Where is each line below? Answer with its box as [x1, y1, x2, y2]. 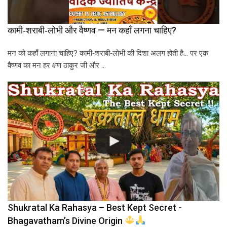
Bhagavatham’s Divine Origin [8, 215, 125, 226]
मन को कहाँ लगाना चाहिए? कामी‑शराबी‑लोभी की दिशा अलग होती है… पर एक [8, 49, 208, 58]
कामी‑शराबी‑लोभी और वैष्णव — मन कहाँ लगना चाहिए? [8, 25, 176, 36]
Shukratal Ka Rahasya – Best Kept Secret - [8, 202, 182, 213]
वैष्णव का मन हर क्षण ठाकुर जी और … [8, 61, 106, 70]
